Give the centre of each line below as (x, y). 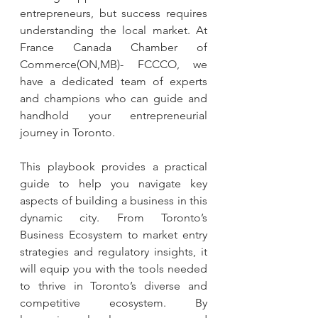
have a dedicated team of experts (114, 82)
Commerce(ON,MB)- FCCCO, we (114, 65)
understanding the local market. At (114, 31)
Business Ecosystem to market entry (114, 235)
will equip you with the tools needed (114, 269)
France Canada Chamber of (114, 48)
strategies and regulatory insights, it (114, 252)
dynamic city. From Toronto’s (114, 218)
